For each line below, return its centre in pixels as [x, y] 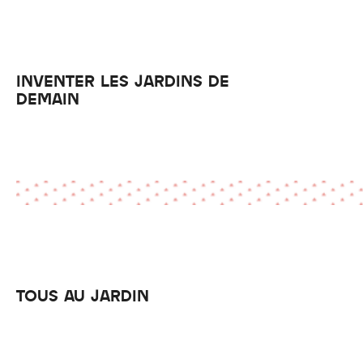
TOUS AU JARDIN [83, 295]
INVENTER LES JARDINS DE [123, 80]
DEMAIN [48, 98]
